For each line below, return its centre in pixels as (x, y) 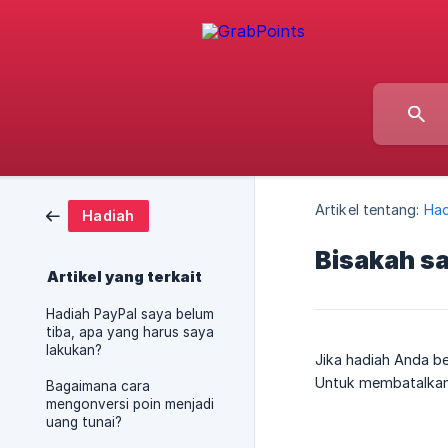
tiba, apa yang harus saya (130, 332)
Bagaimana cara (98, 386)
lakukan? (74, 350)
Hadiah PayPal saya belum (130, 314)
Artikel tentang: (367, 210)
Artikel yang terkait (124, 277)
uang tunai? (84, 422)
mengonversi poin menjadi (130, 404)
